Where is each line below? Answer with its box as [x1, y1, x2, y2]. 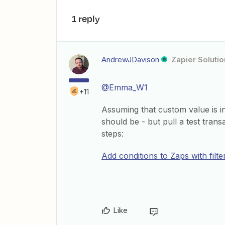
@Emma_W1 [101, 82, 148, 92]
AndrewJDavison [101, 55, 159, 64]
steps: [101, 129, 124, 139]
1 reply [72, 12, 100, 25]
